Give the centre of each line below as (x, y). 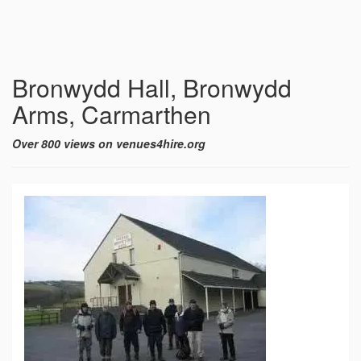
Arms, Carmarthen (112, 114)
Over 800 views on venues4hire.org (109, 143)
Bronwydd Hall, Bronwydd (152, 87)
